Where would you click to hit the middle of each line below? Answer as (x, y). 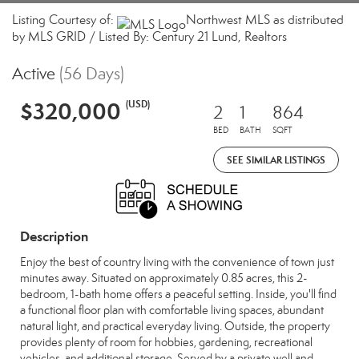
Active (34, 74)
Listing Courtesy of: (65, 20)
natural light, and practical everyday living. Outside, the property (175, 326)
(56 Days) (92, 74)
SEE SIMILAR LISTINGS (276, 160)
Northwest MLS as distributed (265, 20)
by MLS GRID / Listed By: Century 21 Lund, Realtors (149, 36)
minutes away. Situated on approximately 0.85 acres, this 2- (164, 278)
